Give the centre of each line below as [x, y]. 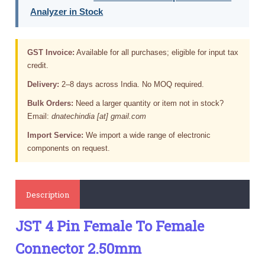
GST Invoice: [51, 52]
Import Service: [56, 135]
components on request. [69, 148]
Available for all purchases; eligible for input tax [157, 52]
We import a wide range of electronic [147, 135]
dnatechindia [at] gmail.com [99, 116]
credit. [38, 65]
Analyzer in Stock [67, 11]
